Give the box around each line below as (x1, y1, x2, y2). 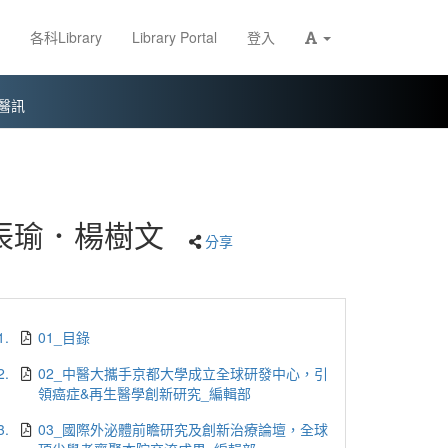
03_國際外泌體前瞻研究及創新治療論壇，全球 (38, 419, 329, 439)
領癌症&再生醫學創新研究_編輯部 (38, 383, 252, 403)
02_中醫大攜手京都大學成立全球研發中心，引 (38, 363, 329, 383)
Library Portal (132, 27, 217, 47)
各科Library (30, 27, 102, 47)
